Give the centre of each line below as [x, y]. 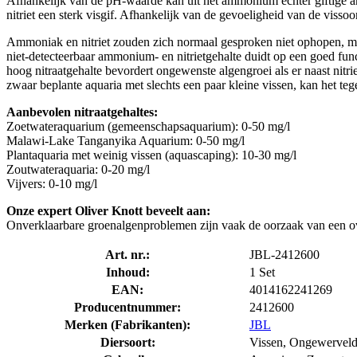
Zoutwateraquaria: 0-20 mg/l [78, 169]
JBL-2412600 [284, 254]
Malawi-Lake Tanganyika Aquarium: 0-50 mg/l [126, 140]
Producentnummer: [127, 307]
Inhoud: [127, 272]
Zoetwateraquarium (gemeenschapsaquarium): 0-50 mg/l [148, 126]
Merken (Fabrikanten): [127, 324]
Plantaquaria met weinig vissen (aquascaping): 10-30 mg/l [151, 155]
